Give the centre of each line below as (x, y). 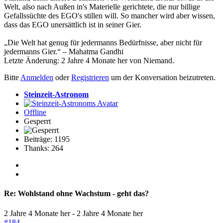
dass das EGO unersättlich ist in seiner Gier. (73, 25)
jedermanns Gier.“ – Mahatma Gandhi (64, 52)
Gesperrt (37, 121)
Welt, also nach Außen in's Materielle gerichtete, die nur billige (102, 7)
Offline (35, 112)
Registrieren (90, 78)
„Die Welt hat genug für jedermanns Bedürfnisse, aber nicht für (103, 43)
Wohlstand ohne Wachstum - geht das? (82, 194)
